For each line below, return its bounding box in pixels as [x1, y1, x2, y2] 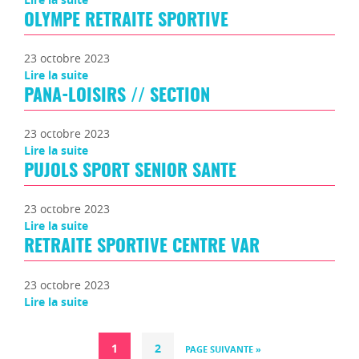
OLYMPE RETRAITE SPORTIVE [24, 11, 228, 30]
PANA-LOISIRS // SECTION [24, 87, 210, 105]
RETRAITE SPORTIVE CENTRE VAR [24, 238, 260, 256]
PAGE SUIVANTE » [184, 342, 261, 356]
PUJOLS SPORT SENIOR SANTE [24, 163, 236, 181]
